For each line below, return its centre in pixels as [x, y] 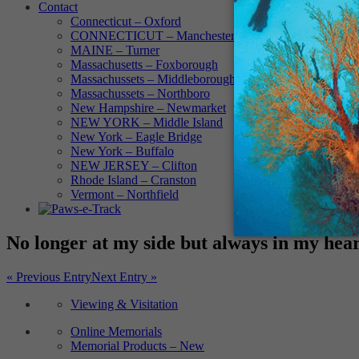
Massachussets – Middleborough [153, 79]
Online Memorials [116, 331]
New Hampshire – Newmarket [148, 108]
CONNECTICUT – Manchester [153, 36]
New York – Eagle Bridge [136, 137]
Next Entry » [124, 276]
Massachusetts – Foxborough [144, 65]
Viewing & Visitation [124, 304]
